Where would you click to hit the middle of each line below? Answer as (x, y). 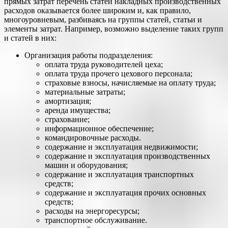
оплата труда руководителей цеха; (104, 65)
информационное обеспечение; (99, 129)
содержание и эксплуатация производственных (127, 156)
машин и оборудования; (86, 165)
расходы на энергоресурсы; (92, 211)
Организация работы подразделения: (89, 55)
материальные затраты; (85, 92)
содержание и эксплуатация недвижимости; (121, 147)
